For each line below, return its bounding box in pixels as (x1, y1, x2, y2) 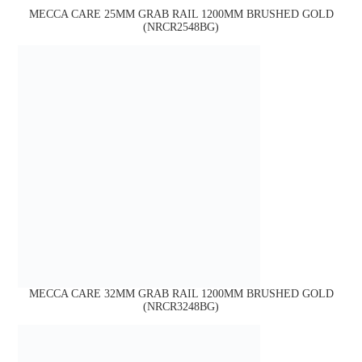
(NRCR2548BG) (143, 20, 219, 33)
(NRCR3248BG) (143, 300, 219, 313)
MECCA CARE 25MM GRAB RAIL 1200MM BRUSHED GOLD (28, 7, 334, 20)
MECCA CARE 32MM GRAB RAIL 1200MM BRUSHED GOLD (28, 287, 334, 300)
